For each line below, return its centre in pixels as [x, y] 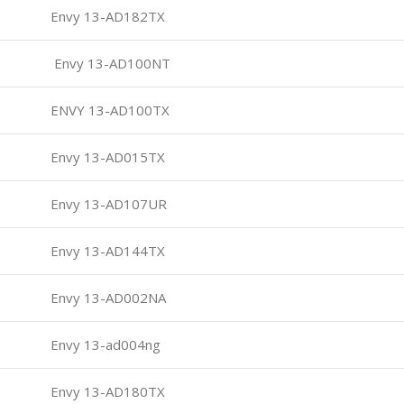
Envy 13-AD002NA [106, 297]
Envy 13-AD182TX [106, 16]
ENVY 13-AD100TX [108, 110]
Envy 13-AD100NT [109, 63]
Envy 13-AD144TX [106, 250]
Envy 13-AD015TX [106, 156]
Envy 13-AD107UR [107, 203]
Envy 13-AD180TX [106, 391]
